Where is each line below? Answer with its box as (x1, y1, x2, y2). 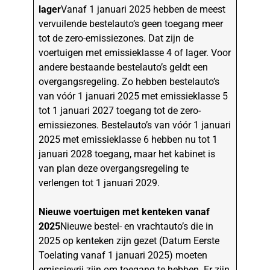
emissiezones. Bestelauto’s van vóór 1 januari (39, 119, 231, 131)
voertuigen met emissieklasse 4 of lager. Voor (39, 47, 231, 59)
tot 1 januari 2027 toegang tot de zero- (39, 105, 201, 117)
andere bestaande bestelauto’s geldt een (39, 61, 209, 74)
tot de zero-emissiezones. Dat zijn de (39, 33, 194, 45)
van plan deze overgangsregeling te (39, 163, 189, 175)
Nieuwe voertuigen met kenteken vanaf (39, 206, 210, 218)
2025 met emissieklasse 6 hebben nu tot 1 (39, 134, 218, 146)
